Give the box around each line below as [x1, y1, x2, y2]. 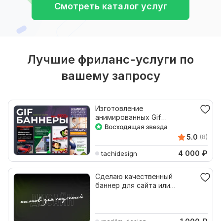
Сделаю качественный [95, 172, 173, 181]
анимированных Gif [95, 113, 161, 121]
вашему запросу [61, 69, 160, 83]
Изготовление [95, 104, 143, 112]
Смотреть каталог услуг [54, 1, 167, 11]
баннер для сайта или [95, 181, 170, 189]
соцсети [95, 190, 124, 198]
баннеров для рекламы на [95, 122, 184, 130]
